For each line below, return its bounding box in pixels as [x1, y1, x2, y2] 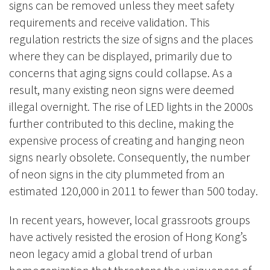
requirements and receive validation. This [9, 14, 210, 30]
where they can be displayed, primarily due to [9, 48, 232, 63]
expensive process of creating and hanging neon [9, 132, 245, 148]
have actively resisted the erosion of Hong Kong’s [9, 228, 247, 244]
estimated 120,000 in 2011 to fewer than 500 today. [9, 183, 260, 198]
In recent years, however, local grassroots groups [9, 212, 250, 227]
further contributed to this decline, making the [9, 115, 234, 131]
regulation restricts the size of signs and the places [9, 31, 253, 46]
